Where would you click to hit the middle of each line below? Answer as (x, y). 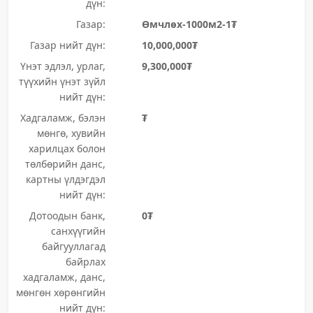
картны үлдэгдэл (65, 179)
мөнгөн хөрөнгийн (60, 292)
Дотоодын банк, (67, 216)
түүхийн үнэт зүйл (62, 81)
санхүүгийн (78, 231)
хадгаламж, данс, (64, 277)
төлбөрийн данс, (65, 164)
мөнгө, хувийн (71, 133)
